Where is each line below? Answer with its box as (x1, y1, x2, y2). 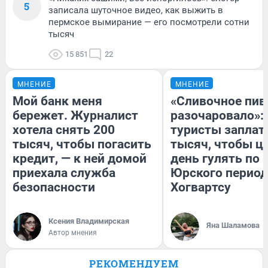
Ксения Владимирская (48, 216, 129, 226)
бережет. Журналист (13, 108, 138, 123)
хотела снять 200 (13, 122, 115, 137)
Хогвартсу (170, 179, 231, 194)
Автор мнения (48, 228, 97, 237)
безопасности (13, 179, 95, 194)
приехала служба (13, 165, 115, 180)
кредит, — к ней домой (13, 151, 147, 166)
